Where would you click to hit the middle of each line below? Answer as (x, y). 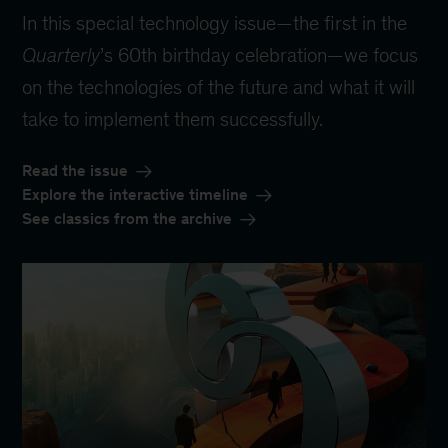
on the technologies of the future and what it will (219, 87)
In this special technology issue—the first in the (215, 23)
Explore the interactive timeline (135, 195)
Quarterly (61, 55)
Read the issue (75, 171)
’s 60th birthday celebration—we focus (259, 55)
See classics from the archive (127, 219)
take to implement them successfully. (173, 119)
